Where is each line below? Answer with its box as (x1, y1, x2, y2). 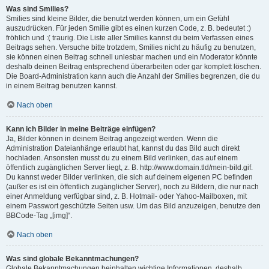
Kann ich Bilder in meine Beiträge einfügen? (6, 125, 156, 133)
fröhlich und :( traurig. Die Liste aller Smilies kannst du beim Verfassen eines (6, 34, 253, 42)
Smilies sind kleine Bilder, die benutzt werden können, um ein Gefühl (6, 14, 229, 23)
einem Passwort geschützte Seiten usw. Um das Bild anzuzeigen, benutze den (6, 202, 261, 210)
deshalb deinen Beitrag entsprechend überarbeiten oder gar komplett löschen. (6, 62, 261, 71)
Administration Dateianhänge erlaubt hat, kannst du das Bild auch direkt (6, 144, 240, 153)
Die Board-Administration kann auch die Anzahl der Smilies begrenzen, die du (6, 72, 260, 80)
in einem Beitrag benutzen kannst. (6, 82, 117, 90)
